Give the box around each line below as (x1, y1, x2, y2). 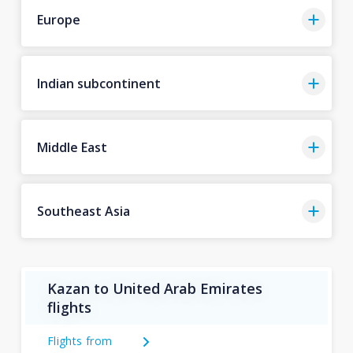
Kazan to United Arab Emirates (46, 279, 262, 298)
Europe (36, 10, 80, 28)
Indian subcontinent (36, 74, 161, 92)
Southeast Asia (36, 202, 130, 220)
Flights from (46, 333, 113, 348)
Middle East (36, 138, 107, 156)
